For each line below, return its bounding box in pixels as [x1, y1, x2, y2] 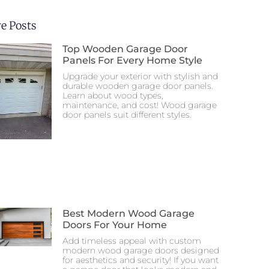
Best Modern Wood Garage [62, 208, 195, 220]
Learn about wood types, [62, 90, 163, 101]
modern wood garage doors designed [62, 245, 219, 256]
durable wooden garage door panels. [62, 80, 213, 92]
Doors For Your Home [62, 219, 167, 231]
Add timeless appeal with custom [62, 235, 201, 247]
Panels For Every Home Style [62, 55, 202, 67]
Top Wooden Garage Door [62, 43, 188, 55]
